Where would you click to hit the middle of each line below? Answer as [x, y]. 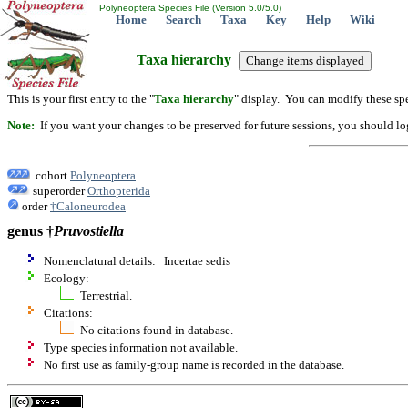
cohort [50, 175]
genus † [31, 231]
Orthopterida [119, 190]
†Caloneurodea [88, 206]
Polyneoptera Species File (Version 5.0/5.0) [189, 8]
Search [184, 20]
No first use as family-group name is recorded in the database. [194, 365]
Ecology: [66, 279]
